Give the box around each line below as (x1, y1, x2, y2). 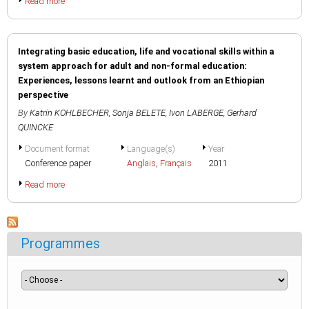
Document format (25, 143, 90, 154)
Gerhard (227, 108, 257, 118)
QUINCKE (18, 122, 53, 132)
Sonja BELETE (112, 108, 166, 118)
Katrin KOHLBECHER (30, 108, 109, 118)
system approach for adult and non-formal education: (18, 61, 247, 71)
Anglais (127, 158, 156, 168)
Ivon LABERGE (169, 108, 223, 118)
